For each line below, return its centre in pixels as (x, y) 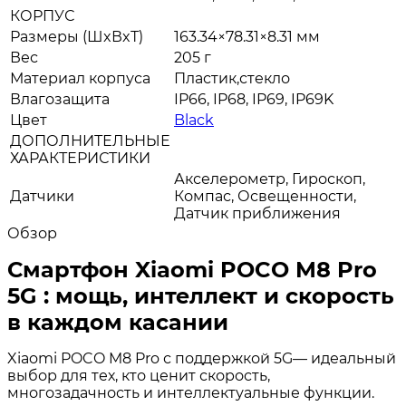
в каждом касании (118, 322)
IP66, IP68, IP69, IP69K (254, 99)
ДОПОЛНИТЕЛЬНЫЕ (90, 141)
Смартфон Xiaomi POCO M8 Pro (192, 270)
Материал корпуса (80, 78)
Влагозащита (60, 99)
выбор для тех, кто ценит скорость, (139, 376)
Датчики (42, 196)
